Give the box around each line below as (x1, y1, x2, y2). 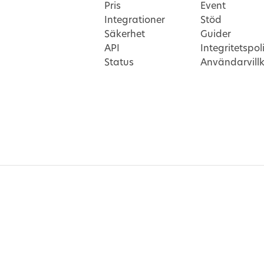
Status (104, 55, 134, 70)
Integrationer (104, 13, 165, 27)
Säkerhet (104, 27, 145, 41)
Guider (200, 27, 231, 41)
